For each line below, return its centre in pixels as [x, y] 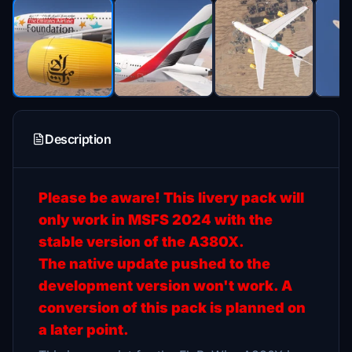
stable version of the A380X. [141, 242]
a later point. [84, 330]
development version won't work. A [165, 286]
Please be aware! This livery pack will [171, 198]
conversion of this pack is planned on [172, 308]
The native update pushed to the [154, 264]
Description [78, 139]
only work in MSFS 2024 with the [156, 220]
